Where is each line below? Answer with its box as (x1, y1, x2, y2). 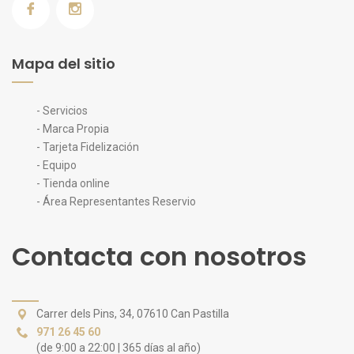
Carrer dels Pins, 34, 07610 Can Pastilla (36, 307, 229, 320)
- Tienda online (36, 176, 110, 190)
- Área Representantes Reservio (36, 194, 196, 208)
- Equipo (36, 158, 77, 171)
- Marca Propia (36, 122, 109, 135)
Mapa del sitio (12, 53, 115, 73)
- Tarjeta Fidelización (36, 140, 139, 153)
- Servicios (36, 104, 88, 117)
